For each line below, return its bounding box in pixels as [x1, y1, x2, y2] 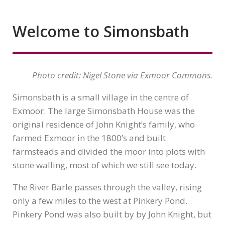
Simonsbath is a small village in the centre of [13, 91, 189, 103]
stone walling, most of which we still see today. [13, 159, 196, 171]
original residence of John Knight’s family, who [13, 119, 195, 130]
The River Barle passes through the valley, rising [13, 181, 202, 193]
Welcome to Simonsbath [13, 21, 189, 42]
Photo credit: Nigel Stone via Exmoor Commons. [32, 69, 212, 81]
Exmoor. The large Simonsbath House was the [13, 105, 195, 117]
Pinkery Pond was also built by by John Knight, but [13, 208, 211, 220]
